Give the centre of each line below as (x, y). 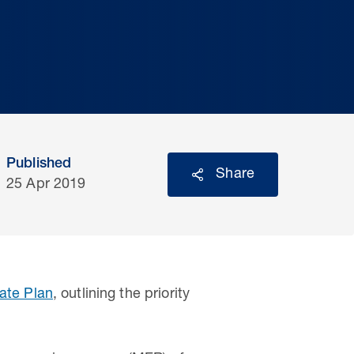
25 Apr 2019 (46, 185)
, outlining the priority (121, 295)
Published (39, 164)
